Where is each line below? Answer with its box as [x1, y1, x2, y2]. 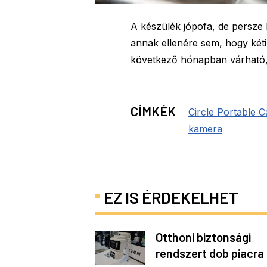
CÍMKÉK [131, 103, 176, 119]
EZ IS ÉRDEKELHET [104, 187, 239, 207]
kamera [188, 122, 222, 135]
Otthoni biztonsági [155, 230, 251, 245]
